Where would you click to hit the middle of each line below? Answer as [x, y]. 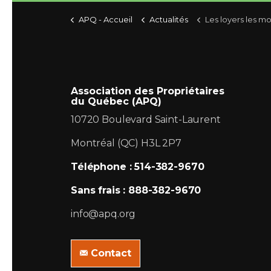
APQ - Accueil [106, 19]
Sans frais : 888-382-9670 [136, 190]
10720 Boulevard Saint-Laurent [146, 119]
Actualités [169, 19]
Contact [111, 253]
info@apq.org [103, 214]
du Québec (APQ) [116, 101]
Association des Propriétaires [148, 91]
